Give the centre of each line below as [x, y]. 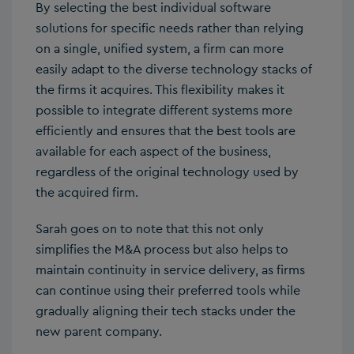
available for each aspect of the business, [153, 151]
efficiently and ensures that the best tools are [166, 130]
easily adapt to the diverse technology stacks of [174, 69]
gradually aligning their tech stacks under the [166, 311]
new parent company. [99, 331]
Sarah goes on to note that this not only [150, 228]
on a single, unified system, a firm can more [160, 48]
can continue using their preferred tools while [168, 290]
